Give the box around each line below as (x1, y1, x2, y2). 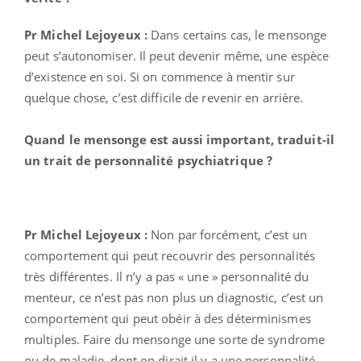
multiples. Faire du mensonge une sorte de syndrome (24, 330, 326, 347)
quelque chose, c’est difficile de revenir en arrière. (24, 89, 304, 106)
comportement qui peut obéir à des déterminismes (24, 309, 311, 326)
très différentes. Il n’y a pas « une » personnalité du (24, 268, 309, 284)
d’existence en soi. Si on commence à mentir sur (24, 68, 295, 85)
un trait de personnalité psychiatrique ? (24, 151, 273, 168)
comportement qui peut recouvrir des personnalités (24, 247, 315, 263)
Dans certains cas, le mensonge (151, 26, 327, 43)
